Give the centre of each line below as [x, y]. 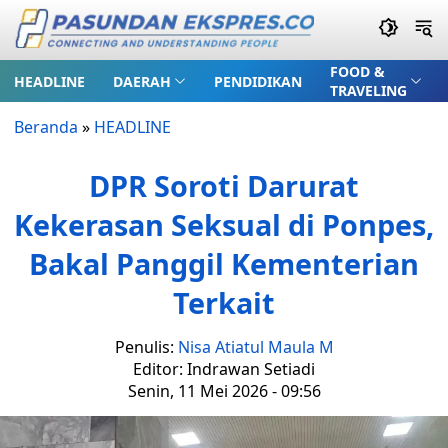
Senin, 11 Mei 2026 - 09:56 [224, 391]
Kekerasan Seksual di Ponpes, [224, 224]
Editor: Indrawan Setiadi [224, 369]
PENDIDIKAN [257, 81]
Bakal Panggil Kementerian [224, 263]
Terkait [224, 302]
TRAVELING [368, 90]
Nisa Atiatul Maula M [255, 347]
